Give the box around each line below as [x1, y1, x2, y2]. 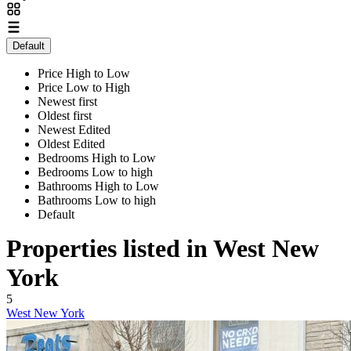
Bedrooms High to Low [38, 150, 156, 165]
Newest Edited [38, 122, 110, 136]
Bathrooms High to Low [38, 179, 159, 193]
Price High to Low [38, 66, 130, 80]
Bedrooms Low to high [38, 165, 153, 179]
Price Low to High [38, 80, 130, 94]
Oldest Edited [38, 136, 105, 150]
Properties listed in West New [6, 233, 319, 262]
